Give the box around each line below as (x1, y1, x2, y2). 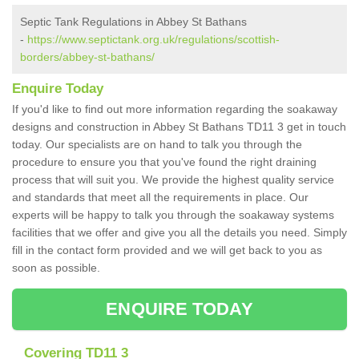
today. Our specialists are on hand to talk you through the (12, 138, 302, 151)
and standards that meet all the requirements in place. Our (12, 191, 309, 204)
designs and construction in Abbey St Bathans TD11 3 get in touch (12, 120, 346, 134)
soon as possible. (12, 261, 103, 275)
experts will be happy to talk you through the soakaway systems (12, 208, 334, 222)
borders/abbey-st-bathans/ (20, 50, 155, 64)
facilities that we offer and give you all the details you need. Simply (12, 226, 347, 240)
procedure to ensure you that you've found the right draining (12, 155, 317, 169)
